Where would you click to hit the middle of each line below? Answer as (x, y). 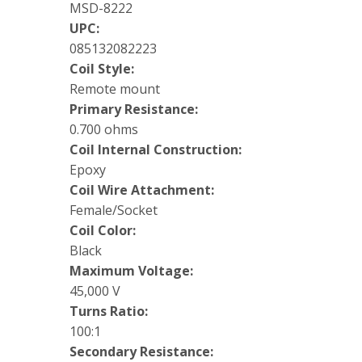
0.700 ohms (104, 130)
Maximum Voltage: (131, 271)
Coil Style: (102, 69)
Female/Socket (114, 210)
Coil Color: (103, 231)
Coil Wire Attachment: (142, 190)
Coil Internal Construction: (156, 150)
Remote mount (115, 89)
